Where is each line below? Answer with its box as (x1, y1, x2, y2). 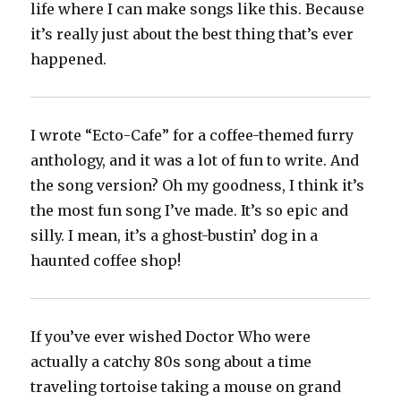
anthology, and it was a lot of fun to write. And (30, 151, 360, 170)
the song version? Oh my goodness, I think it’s (30, 176, 365, 195)
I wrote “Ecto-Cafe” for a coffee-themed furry (30, 126, 354, 145)
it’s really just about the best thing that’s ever (30, 25, 354, 44)
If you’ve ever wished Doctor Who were (30, 328, 311, 346)
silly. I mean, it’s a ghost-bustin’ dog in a (30, 226, 319, 245)
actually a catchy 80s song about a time (30, 353, 312, 371)
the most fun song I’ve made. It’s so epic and (30, 201, 349, 220)
